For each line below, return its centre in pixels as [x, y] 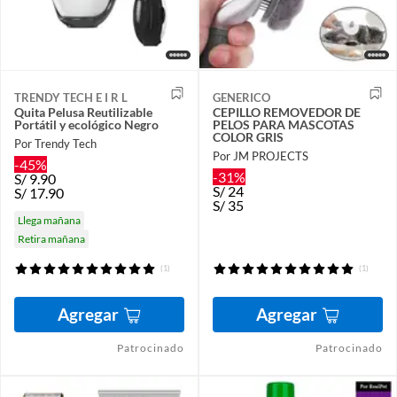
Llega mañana [49, 221]
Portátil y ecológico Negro [86, 125]
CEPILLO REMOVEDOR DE [287, 113]
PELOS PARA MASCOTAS [284, 125]
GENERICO [241, 98]
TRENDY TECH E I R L [71, 98]
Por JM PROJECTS [261, 156]
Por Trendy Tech [55, 144]
